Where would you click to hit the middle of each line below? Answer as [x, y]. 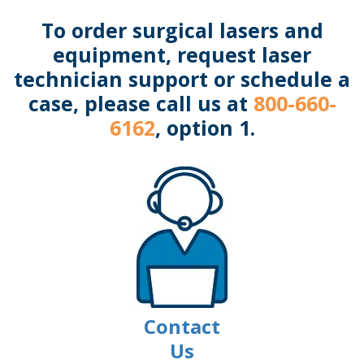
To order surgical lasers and [182, 30]
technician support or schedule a [182, 79]
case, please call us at [141, 104]
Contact [182, 327]
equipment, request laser [182, 55]
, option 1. [205, 128]
